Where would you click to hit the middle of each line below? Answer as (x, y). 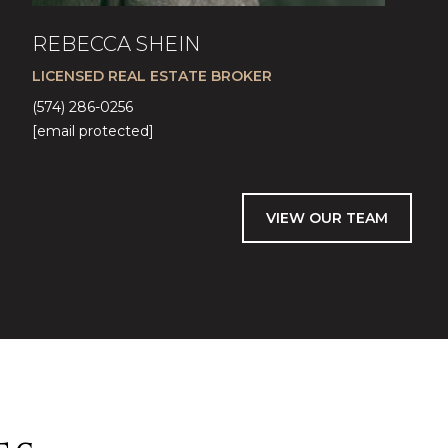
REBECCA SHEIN (115, 44)
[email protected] (92, 131)
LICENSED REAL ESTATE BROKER (151, 76)
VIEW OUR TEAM (327, 218)
